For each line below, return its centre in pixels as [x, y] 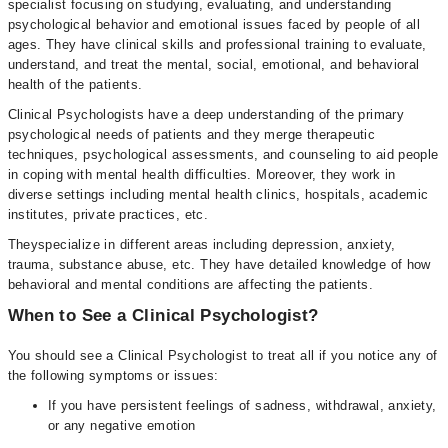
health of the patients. [77, 84]
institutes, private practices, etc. [110, 214]
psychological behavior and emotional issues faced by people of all [214, 24]
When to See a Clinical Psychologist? [163, 315]
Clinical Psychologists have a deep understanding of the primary [206, 114]
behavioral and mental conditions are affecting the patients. [190, 284]
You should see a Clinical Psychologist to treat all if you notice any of [222, 355]
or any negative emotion [121, 425]
